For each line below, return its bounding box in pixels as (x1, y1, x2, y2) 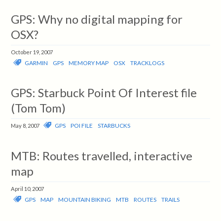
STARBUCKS (98, 122, 131, 130)
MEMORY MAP (69, 59, 109, 67)
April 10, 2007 (11, 185, 44, 192)
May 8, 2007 (11, 122, 40, 129)
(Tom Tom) (11, 101, 66, 115)
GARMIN (25, 59, 48, 67)
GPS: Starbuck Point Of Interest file (11, 85, 197, 100)
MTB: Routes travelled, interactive (11, 148, 193, 163)
